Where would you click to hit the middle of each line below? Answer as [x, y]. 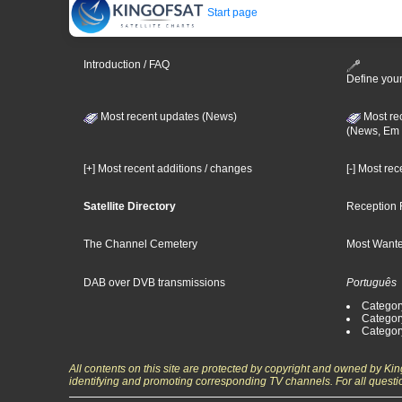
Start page [231, 13]
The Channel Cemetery [140, 244]
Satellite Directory [130, 206]
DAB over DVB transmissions [154, 282]
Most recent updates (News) [167, 116]
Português [372, 282]
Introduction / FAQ [127, 65]
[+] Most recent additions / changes [168, 168]
